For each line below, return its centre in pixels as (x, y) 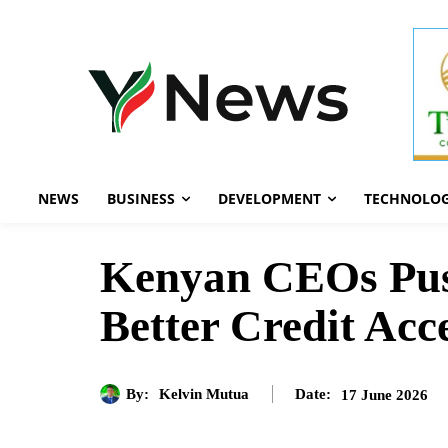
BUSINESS (141, 199)
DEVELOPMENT (269, 199)
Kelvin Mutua (204, 393)
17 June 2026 (384, 394)
